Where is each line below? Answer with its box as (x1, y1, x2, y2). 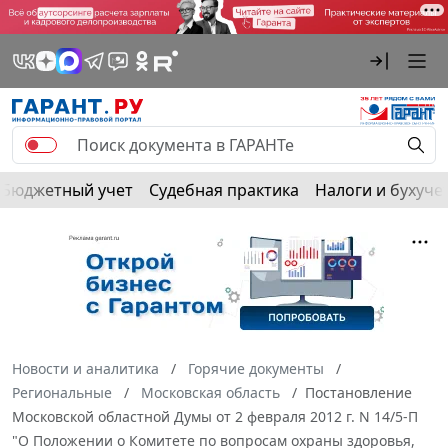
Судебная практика (149, 178, 299, 201)
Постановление (305, 382, 412, 402)
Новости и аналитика (12, 358, 159, 378)
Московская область (141, 382, 280, 402)
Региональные (12, 382, 112, 402)
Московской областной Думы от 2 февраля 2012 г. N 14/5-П (12, 406, 418, 426)
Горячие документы (188, 358, 324, 378)
